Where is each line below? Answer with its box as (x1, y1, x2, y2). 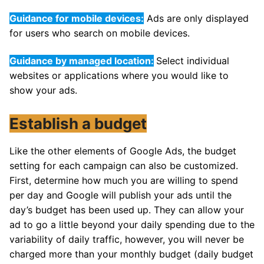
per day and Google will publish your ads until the (9, 189, 232, 201)
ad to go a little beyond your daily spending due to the (9, 218, 255, 230)
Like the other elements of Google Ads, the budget (9, 144, 236, 157)
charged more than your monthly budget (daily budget (9, 247, 253, 260)
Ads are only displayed (144, 12, 249, 24)
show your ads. (9, 84, 77, 97)
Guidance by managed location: (9, 55, 154, 67)
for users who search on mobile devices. (9, 27, 190, 39)
